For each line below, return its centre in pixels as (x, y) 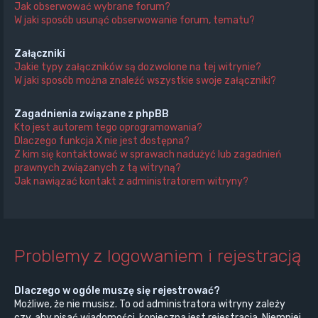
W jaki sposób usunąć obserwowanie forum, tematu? (135, 21)
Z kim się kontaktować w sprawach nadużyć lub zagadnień (148, 155)
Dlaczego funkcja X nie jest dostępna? (102, 141)
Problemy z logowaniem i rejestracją (158, 255)
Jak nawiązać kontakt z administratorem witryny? (131, 182)
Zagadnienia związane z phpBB (92, 114)
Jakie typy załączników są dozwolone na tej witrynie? (138, 67)
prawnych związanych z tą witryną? (98, 168)
